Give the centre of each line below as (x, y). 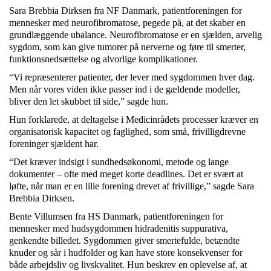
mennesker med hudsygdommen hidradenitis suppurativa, (119, 229)
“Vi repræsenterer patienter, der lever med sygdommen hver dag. (132, 77)
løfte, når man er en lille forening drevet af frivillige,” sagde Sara (132, 186)
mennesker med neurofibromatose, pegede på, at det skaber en (127, 23)
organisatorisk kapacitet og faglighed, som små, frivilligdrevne (127, 132)
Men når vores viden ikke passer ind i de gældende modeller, (125, 90)
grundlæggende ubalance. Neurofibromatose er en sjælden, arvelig (135, 35)
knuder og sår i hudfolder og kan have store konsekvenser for (126, 253)
